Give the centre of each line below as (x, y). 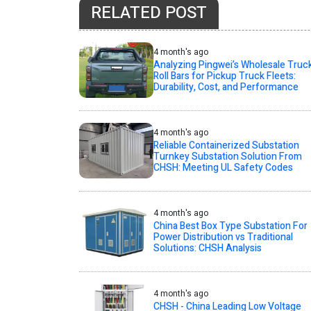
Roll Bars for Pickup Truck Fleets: (224, 76)
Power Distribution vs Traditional (223, 237)
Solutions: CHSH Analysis (207, 248)
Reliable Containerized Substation (226, 145)
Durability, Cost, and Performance (226, 87)
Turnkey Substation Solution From (227, 156)
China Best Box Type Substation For (230, 226)
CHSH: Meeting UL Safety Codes (223, 167)
